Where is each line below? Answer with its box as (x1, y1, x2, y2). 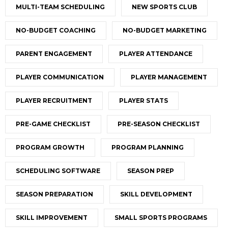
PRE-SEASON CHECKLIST (118, 120, 200, 128)
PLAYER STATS (119, 97, 168, 105)
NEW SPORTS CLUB (132, 3, 197, 11)
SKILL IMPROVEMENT (16, 214, 88, 222)
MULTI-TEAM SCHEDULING (16, 3, 105, 11)
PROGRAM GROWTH (16, 144, 84, 152)
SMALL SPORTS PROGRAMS (115, 214, 207, 222)
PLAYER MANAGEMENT (131, 73, 207, 81)
